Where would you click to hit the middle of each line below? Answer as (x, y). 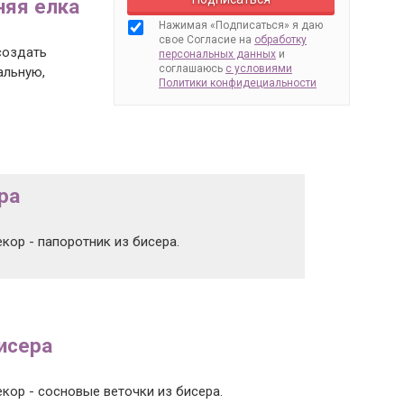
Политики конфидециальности (238, 83)
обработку (280, 40)
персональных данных (217, 54)
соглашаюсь (192, 69)
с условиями (259, 69)
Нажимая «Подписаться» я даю (241, 25)
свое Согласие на (207, 40)
